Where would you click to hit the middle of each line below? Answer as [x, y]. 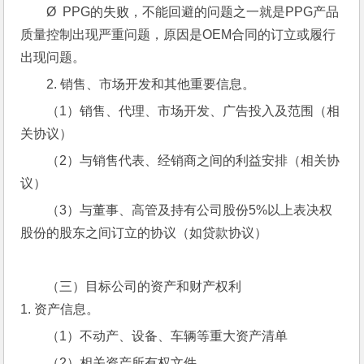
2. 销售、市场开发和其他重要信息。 [151, 84]
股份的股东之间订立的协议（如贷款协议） [144, 233]
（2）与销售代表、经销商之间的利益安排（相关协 [193, 160]
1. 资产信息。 [60, 309]
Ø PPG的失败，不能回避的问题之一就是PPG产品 [193, 12]
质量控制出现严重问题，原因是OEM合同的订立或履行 [178, 35]
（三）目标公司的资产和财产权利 [144, 286]
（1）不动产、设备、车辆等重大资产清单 [167, 336]
